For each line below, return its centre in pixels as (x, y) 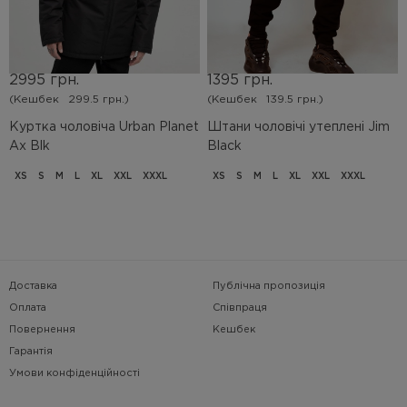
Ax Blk (30, 146)
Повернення (42, 330)
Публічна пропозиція (269, 286)
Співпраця (240, 308)
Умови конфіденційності (74, 373)
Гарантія (31, 352)
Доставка (33, 286)
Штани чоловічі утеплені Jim (298, 127)
